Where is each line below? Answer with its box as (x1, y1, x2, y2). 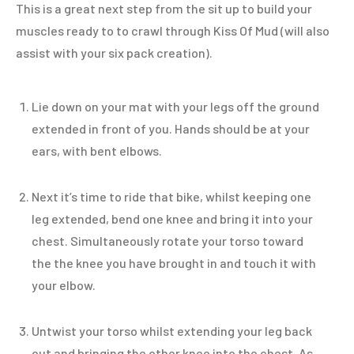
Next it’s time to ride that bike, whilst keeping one (32, 189, 311, 204)
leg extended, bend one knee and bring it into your (32, 211, 313, 226)
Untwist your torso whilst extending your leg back (32, 323, 312, 338)
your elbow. (32, 277, 96, 292)
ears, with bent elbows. (32, 143, 162, 158)
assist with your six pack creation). (16, 45, 213, 60)
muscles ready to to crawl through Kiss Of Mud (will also (16, 23, 330, 38)
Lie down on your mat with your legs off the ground (32, 99, 319, 114)
